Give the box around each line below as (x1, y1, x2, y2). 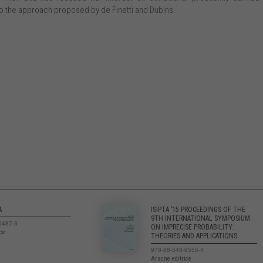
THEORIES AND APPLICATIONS (150, 232, 237, 241)
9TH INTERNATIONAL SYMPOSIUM (150, 214, 250, 223)
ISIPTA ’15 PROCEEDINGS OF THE (150, 205, 245, 214)
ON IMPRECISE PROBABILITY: (150, 223, 234, 232)
